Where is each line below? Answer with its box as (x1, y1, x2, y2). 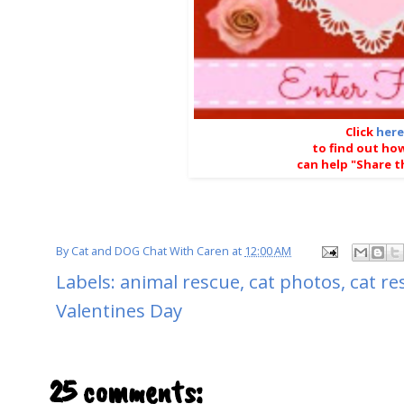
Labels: (56, 268, 120, 294)
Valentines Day (56, 297, 182, 323)
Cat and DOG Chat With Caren (71, 243, 229, 260)
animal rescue (120, 268, 240, 294)
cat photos (249, 268, 341, 294)
